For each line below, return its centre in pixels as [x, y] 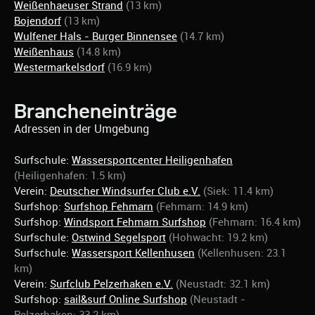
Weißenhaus [44, 52]
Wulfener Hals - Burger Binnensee [96, 36]
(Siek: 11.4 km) [238, 191]
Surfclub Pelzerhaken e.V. [111, 284]
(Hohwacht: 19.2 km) [218, 237]
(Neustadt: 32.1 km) [223, 284]
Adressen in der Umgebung [82, 129]
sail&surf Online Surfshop [126, 299]
